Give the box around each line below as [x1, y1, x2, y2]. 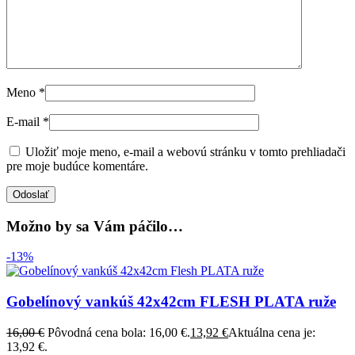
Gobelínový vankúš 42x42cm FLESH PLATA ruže [6, 293, 336, 311]
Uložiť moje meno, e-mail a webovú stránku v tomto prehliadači [25, 145, 345, 159]
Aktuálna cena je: [228, 325, 315, 339]
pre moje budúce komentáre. [6, 159, 148, 174]
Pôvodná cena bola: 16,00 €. [48, 325, 190, 339]
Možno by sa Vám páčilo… [6, 217, 183, 235]
